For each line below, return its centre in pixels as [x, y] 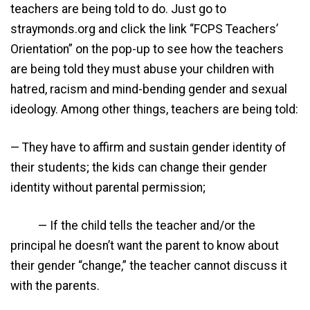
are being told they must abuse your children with [142, 69]
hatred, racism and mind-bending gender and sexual [149, 89]
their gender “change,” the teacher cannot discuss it [149, 266]
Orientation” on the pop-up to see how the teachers [147, 49]
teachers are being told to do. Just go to [118, 9]
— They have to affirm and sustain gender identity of [148, 147]
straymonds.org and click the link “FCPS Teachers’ [144, 29]
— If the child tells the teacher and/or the [133, 226]
